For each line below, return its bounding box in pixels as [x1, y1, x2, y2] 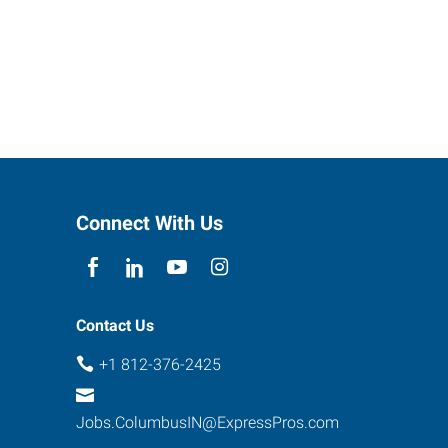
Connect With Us [76, 210, 223, 235]
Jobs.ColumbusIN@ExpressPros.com [76, 413, 339, 433]
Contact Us [76, 315, 154, 335]
